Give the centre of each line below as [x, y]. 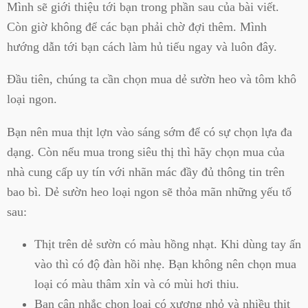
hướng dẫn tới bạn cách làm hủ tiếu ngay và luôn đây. [142, 46]
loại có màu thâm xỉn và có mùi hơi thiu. [137, 284]
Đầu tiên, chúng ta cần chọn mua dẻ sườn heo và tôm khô [152, 79]
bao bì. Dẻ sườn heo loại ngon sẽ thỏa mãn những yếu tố [149, 191]
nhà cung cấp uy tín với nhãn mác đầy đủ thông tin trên [146, 172]
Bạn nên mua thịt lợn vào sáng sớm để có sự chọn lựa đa [150, 132]
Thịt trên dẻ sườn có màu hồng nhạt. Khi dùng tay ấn [168, 244]
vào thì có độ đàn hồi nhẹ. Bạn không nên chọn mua [165, 264]
